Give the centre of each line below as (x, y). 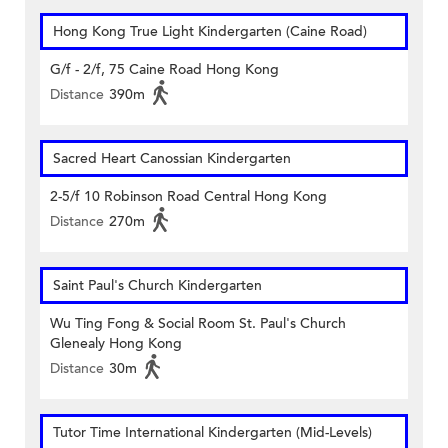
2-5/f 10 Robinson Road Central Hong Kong (188, 197)
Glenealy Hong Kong (116, 344)
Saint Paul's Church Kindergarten (157, 286)
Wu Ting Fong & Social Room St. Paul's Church (198, 324)
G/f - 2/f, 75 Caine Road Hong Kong (164, 70)
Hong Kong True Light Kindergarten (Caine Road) (210, 32)
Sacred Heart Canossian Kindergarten (172, 159)
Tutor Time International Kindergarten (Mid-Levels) (212, 433)
